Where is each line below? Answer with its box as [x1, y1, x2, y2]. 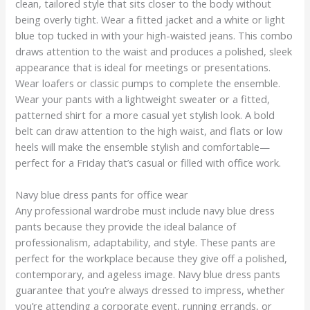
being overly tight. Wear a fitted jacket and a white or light [15, 12, 286, 26]
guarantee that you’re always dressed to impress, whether [15, 282, 286, 297]
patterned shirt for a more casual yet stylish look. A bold [15, 107, 275, 122]
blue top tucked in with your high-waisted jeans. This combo [15, 28, 293, 42]
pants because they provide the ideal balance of [15, 219, 237, 233]
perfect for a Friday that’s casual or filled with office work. [15, 155, 282, 170]
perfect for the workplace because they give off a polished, [15, 250, 288, 265]
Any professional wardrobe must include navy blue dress [15, 203, 275, 217]
